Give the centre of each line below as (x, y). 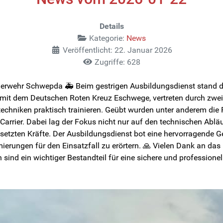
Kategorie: (107, 38)
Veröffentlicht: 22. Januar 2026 (117, 50)
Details (111, 26)
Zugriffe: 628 (117, 62)
